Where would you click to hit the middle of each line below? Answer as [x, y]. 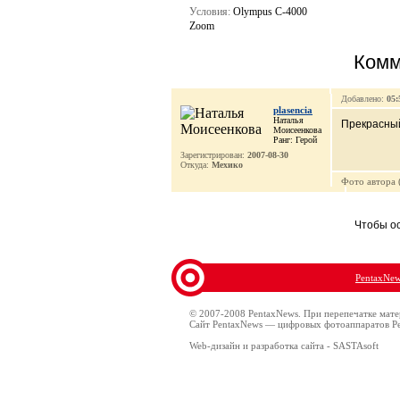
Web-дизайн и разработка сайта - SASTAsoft [284, 346]
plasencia [293, 110]
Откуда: [196, 165]
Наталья [288, 120]
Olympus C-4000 [269, 12]
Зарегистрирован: [214, 155]
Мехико [227, 165]
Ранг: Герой [295, 140]
